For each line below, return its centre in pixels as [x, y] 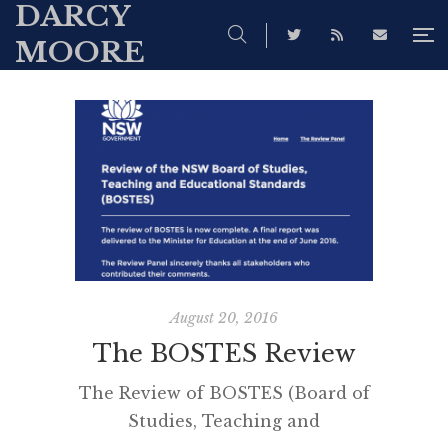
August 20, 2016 [224, 317]
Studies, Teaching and [224, 420]
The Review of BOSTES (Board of [224, 392]
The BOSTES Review [224, 353]
